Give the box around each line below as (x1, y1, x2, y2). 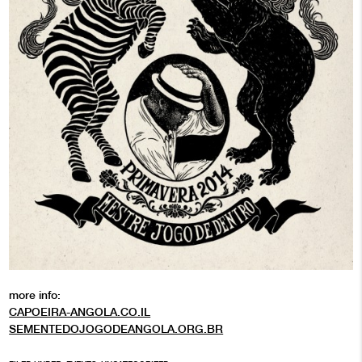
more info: (9, 288, 61, 302)
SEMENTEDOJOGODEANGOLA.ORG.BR (9, 322, 224, 336)
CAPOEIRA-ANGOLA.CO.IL (9, 305, 151, 319)
